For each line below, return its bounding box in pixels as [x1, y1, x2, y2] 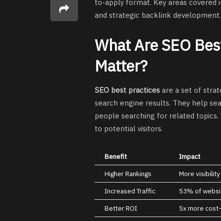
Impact [179, 152, 200, 161]
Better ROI [105, 204, 137, 213]
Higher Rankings [105, 169, 151, 179]
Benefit [105, 152, 127, 161]
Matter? [95, 55, 147, 76]
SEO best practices [95, 85, 160, 95]
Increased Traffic [105, 186, 155, 196]
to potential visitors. [95, 124, 163, 134]
